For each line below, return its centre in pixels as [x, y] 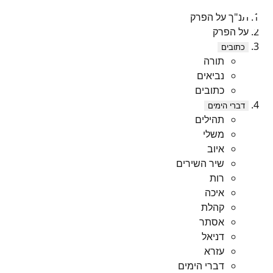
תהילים [210, 119]
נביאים [211, 76]
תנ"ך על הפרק [219, 17]
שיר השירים [200, 163]
